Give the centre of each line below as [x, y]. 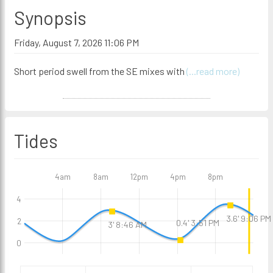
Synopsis [50, 18]
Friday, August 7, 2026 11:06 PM [76, 42]
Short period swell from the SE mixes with [100, 71]
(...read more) [213, 71]
